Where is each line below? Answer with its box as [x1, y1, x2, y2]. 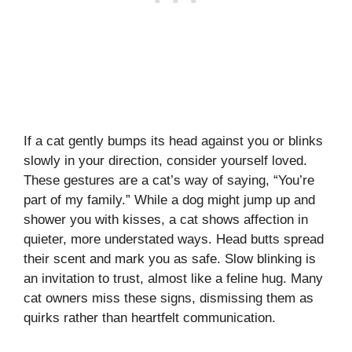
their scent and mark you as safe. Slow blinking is [24, 251, 316, 267]
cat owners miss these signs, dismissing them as [24, 291, 313, 306]
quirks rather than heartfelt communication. [24, 310, 276, 326]
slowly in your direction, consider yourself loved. [24, 153, 307, 169]
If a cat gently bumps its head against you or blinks [24, 134, 323, 149]
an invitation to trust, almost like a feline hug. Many [24, 271, 323, 287]
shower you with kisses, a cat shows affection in [24, 212, 308, 228]
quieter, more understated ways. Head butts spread [24, 232, 324, 247]
